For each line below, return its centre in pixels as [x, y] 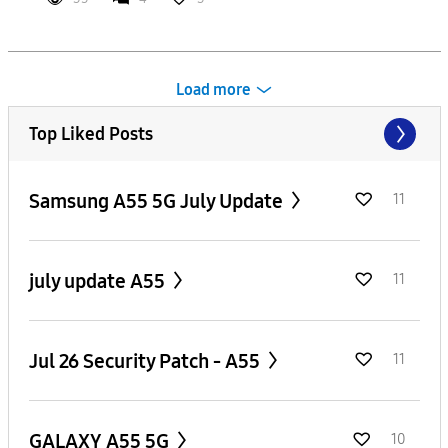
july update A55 [98, 280]
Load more [213, 89]
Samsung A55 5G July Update [157, 200]
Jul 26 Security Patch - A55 [146, 360]
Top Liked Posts [90, 133]
